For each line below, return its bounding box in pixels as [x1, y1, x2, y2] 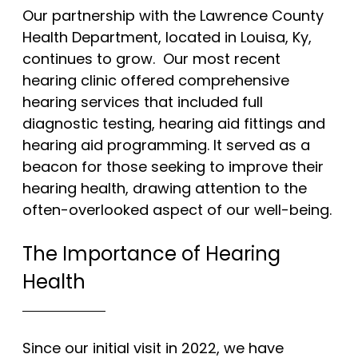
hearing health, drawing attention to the [22, 178, 307, 199]
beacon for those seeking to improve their [22, 157, 324, 177]
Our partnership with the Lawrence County [22, 6, 324, 26]
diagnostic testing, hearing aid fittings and [22, 113, 325, 134]
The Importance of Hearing [22, 241, 280, 268]
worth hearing [135, 24, 236, 45]
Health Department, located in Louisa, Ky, [22, 27, 312, 48]
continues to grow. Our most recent [22, 49, 280, 70]
